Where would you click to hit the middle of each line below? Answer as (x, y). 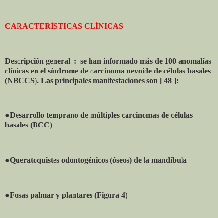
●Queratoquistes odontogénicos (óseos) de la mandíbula (96, 160)
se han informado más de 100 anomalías (146, 61)
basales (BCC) (28, 125)
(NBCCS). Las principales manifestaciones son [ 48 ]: (92, 80)
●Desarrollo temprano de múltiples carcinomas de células (99, 115)
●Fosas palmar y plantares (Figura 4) (66, 195)
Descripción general (37, 61)
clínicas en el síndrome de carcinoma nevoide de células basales (108, 71)
